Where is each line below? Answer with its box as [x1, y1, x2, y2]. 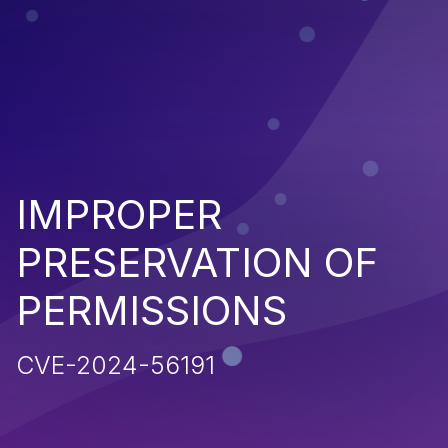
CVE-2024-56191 [16, 349, 215, 380]
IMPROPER [16, 189, 222, 239]
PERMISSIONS [16, 285, 287, 335]
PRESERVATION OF [16, 237, 378, 287]
